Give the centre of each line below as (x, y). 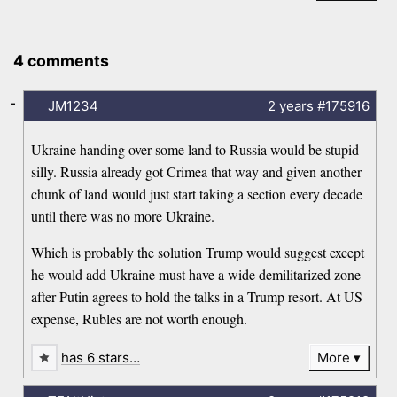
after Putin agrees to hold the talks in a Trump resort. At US (197, 297)
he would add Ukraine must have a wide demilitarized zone (196, 275)
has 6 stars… (101, 358)
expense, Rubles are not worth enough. (140, 319)
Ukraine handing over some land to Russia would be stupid (195, 150)
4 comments (62, 61)
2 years (290, 105)
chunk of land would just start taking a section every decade (197, 194)
